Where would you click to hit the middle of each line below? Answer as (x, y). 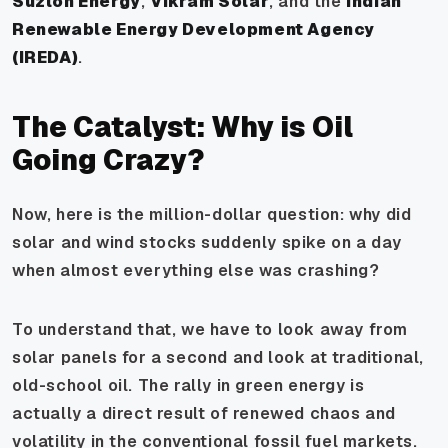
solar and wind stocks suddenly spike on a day (207, 242)
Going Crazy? (108, 159)
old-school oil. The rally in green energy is (188, 385)
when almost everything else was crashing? (196, 270)
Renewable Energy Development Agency (194, 29)
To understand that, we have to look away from (210, 329)
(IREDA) (45, 57)
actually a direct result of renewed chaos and (204, 413)
